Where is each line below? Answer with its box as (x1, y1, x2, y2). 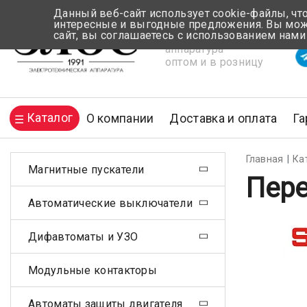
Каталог (27, 111, 73, 125)
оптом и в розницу (164, 55, 264, 69)
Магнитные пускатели (28, 162, 145, 176)
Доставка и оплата (169, 112, 278, 125)
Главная (245, 153, 284, 164)
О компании (86, 112, 154, 125)
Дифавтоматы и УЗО (28, 230, 138, 243)
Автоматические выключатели (28, 196, 193, 210)
